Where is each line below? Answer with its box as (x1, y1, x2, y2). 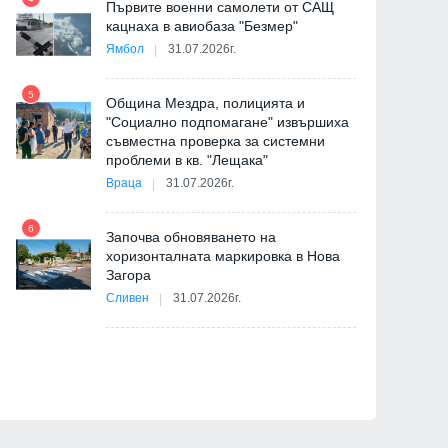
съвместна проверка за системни (106, 133, 325, 150)
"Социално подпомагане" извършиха (106, 114, 349, 131)
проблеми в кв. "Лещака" (106, 152, 272, 169)
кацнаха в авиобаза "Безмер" (106, 18, 298, 35)
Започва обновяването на (106, 229, 276, 246)
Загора (106, 267, 151, 284)
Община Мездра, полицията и (106, 95, 305, 112)
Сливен (106, 291, 149, 306)
